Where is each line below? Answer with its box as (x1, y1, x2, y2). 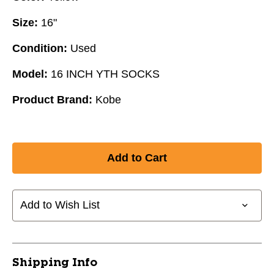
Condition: (12, 42, 67, 54)
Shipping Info (12, 257, 97, 268)
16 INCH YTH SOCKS (51, 67, 160, 80)
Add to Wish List (20, 199, 100, 212)
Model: (12, 67, 48, 80)
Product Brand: (12, 93, 92, 106)
